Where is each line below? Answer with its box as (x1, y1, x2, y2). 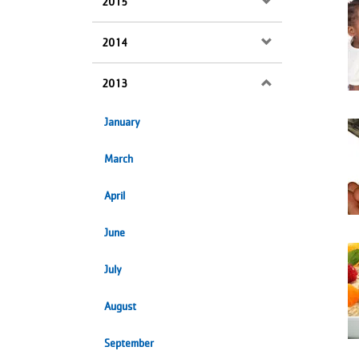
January (104, 115, 140, 128)
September (104, 337, 154, 349)
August (104, 300, 136, 313)
